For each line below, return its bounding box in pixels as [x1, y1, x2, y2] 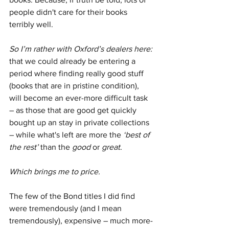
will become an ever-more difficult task [9, 94, 150, 103]
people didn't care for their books [9, 8, 129, 17]
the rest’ [9, 143, 38, 152]
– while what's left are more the [9, 130, 123, 140]
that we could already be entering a [9, 57, 138, 66]
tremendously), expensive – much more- [9, 216, 153, 225]
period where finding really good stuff [9, 69, 146, 78]
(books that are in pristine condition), [9, 81, 141, 90]
